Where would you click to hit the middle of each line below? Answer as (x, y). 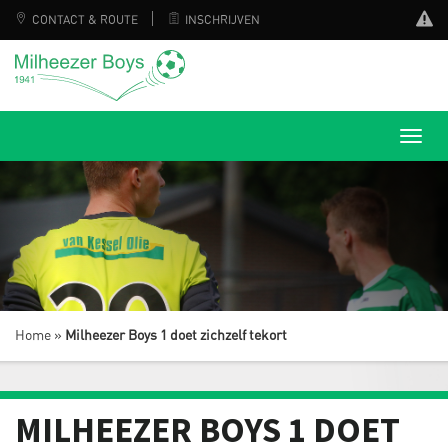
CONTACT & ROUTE (85, 20)
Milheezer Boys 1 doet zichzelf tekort (176, 335)
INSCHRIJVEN (222, 20)
